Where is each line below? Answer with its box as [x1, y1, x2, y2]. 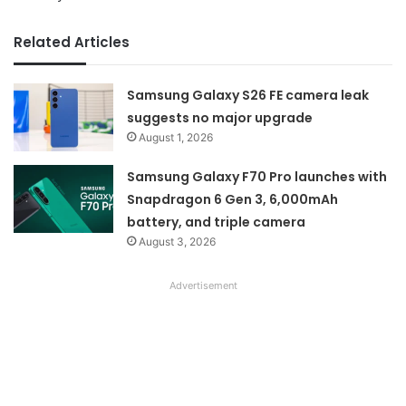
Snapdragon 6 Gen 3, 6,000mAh [127, 189, 339, 208]
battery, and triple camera [127, 212, 306, 231]
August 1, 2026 [139, 130, 214, 144]
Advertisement [169, 278, 237, 292]
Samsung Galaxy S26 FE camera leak [127, 85, 370, 104]
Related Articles [14, 32, 130, 52]
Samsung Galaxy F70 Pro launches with [127, 167, 388, 186]
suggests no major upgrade [127, 108, 314, 127]
